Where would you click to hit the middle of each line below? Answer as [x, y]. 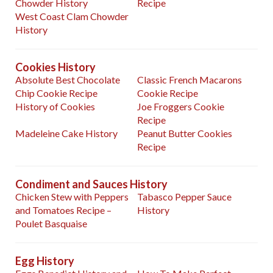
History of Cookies [55, 107]
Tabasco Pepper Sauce [185, 197]
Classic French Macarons [190, 80]
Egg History [45, 261]
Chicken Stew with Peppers [72, 197]
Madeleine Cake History [66, 133]
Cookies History [55, 67]
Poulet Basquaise [51, 224]
